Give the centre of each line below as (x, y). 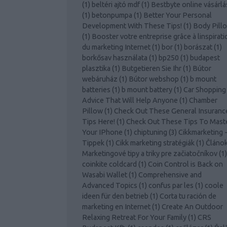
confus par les (171, 186)
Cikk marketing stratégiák (155, 143)
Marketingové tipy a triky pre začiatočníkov (150, 154)
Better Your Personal (178, 15)
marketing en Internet (116, 207)
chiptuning (150, 133)
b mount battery (147, 90)
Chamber (203, 101)
